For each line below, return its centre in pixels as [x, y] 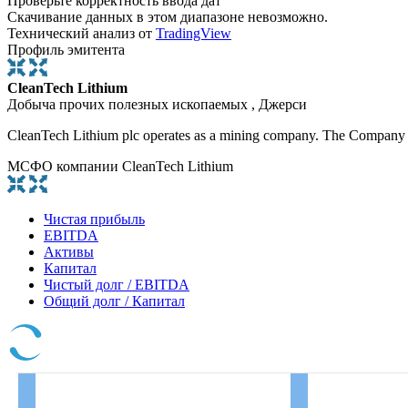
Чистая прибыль [94, 219]
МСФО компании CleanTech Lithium [120, 167]
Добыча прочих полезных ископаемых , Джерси [157, 105]
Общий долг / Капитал [114, 301]
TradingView [194, 34]
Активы [69, 252]
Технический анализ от [82, 34]
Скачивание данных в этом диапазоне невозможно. [168, 17]
